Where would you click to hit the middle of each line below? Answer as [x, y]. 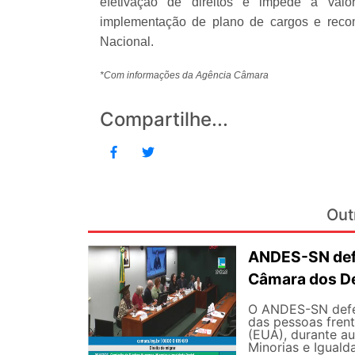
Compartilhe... [164, 120]
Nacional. [127, 42]
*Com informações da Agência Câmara [184, 76]
